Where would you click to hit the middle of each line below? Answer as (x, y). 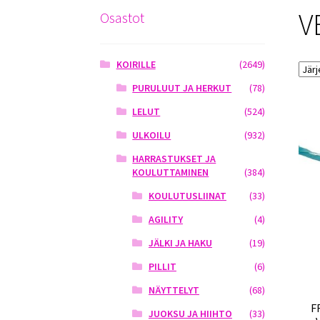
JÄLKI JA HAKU (180, 243)
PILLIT (162, 267)
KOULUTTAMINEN (171, 172)
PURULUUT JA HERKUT (182, 88)
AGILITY (165, 220)
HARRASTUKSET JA (174, 159)
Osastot (122, 17)
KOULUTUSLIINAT (187, 196)
